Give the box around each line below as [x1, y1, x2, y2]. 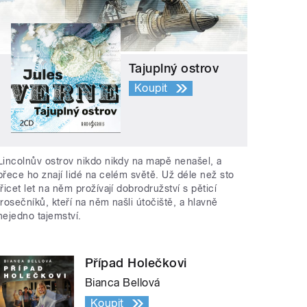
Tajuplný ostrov [129, 61, 219, 76]
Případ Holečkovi [85, 255, 187, 270]
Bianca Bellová [85, 275, 160, 289]
